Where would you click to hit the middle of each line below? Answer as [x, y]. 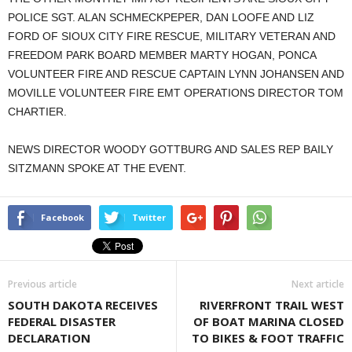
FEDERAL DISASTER [62, 321]
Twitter [149, 217]
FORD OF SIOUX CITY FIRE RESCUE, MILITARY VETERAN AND [172, 36]
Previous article [42, 284]
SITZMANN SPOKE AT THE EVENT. [97, 168]
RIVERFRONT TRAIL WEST [272, 305]
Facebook [62, 217]
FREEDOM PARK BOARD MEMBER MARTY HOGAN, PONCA [162, 55]
